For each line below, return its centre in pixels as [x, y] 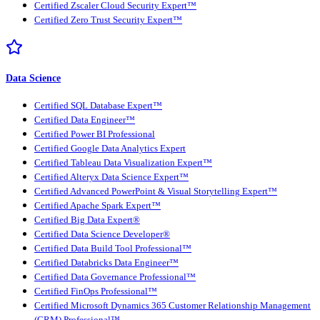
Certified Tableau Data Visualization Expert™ [123, 162]
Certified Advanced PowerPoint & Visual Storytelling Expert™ [156, 191]
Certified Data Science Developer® [102, 234]
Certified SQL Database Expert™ [98, 105]
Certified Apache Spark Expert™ [97, 205]
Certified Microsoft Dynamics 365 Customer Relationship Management [172, 305]
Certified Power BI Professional [95, 134]
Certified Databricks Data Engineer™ [106, 262]
